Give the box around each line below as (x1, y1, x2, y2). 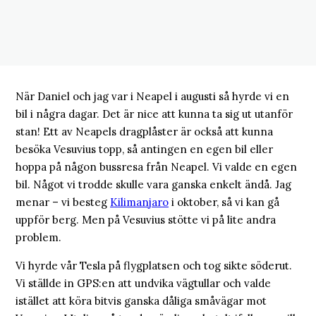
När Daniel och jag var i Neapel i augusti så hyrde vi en (16, 90, 289, 103)
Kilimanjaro (110, 195, 169, 209)
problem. (16, 231, 61, 244)
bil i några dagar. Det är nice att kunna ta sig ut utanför (16, 107, 293, 121)
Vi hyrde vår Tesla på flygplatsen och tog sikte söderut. (16, 259, 292, 272)
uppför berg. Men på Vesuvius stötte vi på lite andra (16, 213, 276, 226)
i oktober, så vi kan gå (169, 195, 279, 209)
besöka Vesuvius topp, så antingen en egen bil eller (16, 142, 273, 156)
